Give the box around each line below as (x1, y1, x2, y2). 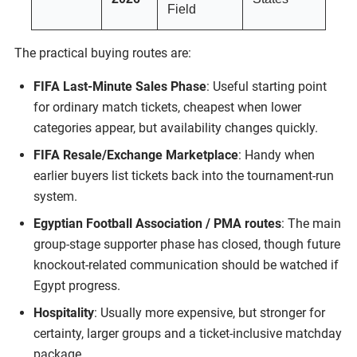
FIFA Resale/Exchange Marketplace (33, 147, 238, 163)
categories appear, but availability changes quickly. (33, 120, 318, 135)
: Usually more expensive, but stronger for (94, 304, 325, 320)
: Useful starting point (206, 78, 327, 94)
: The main (281, 215, 341, 231)
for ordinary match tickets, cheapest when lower (33, 99, 301, 115)
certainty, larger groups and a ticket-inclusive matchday (33, 325, 342, 341)
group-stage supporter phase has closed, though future (33, 236, 340, 252)
